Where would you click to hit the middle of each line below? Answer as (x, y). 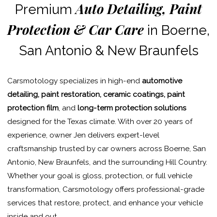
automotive (162, 81)
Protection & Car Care (76, 30)
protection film (33, 108)
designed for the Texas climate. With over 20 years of (100, 122)
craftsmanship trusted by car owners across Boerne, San (107, 149)
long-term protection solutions (132, 108)
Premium (45, 9)
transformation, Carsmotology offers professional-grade (106, 190)
